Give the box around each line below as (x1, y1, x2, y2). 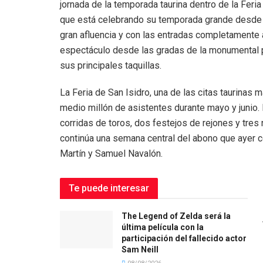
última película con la (122, 222, 204, 232)
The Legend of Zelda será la (122, 211, 231, 221)
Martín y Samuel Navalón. (60, 147, 163, 159)
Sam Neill (122, 244, 159, 254)
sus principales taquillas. (60, 59, 161, 71)
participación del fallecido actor (122, 233, 247, 243)
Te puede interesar (69, 182, 149, 194)
